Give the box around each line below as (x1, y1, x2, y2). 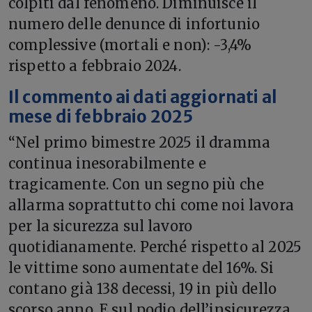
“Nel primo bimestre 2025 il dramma (8, 133, 271, 151)
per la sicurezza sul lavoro (8, 217, 193, 235)
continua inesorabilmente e (8, 154, 206, 172)
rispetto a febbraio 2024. (8, 56, 181, 75)
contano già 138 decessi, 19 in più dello (8, 279, 276, 297)
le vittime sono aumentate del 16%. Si (8, 258, 274, 276)
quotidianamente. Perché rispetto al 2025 (8, 237, 302, 256)
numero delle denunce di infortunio (8, 15, 260, 33)
